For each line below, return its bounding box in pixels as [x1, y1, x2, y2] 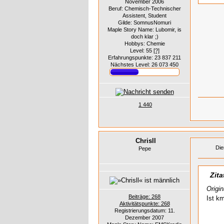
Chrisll [135, 136, 156, 144]
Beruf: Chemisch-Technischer [108, 5, 181, 11]
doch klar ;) [130, 33, 158, 39]
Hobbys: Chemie [124, 40, 165, 46]
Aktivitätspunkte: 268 [119, 200, 170, 206]
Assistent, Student [122, 12, 166, 18]
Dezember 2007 [125, 214, 164, 220]
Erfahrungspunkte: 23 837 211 [108, 54, 181, 60]
